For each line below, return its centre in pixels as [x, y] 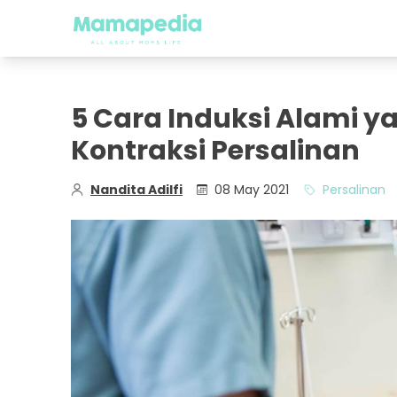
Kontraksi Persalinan [215, 151]
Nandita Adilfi [136, 190]
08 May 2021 [252, 190]
